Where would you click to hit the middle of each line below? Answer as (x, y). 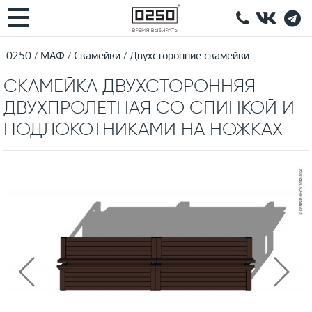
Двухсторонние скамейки (190, 56)
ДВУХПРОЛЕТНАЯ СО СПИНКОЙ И (149, 107)
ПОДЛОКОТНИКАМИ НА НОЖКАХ (143, 129)
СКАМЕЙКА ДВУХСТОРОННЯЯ (130, 86)
